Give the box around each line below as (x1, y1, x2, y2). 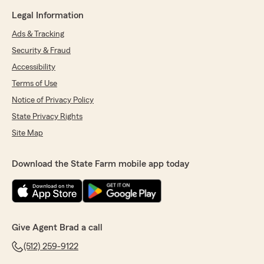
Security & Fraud (12, 47, 71, 55)
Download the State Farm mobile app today (12, 159, 189, 169)
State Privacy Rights (12, 113, 82, 121)
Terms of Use (12, 80, 57, 88)
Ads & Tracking (12, 30, 64, 39)
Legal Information (12, 11, 84, 21)
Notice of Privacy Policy (12, 96, 94, 105)
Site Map (12, 129, 43, 138)
